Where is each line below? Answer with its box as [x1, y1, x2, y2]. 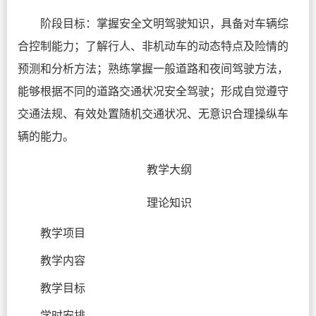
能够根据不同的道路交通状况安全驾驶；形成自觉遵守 [18, 83, 288, 99]
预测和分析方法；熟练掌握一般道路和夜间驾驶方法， [18, 60, 288, 76]
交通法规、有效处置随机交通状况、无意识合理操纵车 [18, 105, 288, 121]
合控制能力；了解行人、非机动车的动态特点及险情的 [18, 37, 288, 54]
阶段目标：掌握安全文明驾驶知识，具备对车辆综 [40, 15, 288, 31]
